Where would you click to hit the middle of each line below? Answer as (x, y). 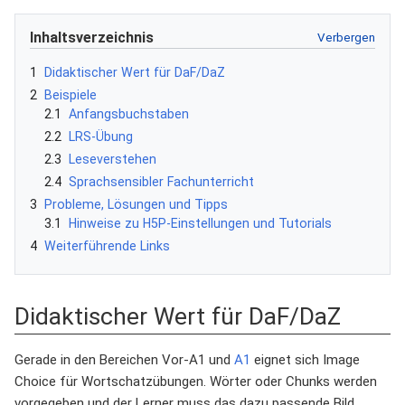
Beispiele (71, 95)
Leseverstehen (113, 160)
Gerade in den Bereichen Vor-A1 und (124, 360)
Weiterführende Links (107, 246)
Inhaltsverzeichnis (92, 38)
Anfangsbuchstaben (129, 114)
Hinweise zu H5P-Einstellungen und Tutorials (200, 224)
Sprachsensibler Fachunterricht (161, 182)
